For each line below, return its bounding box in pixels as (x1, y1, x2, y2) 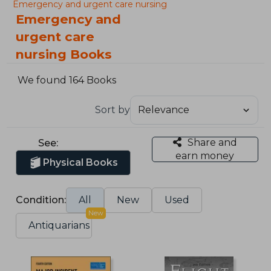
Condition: (16, 194, 67, 206)
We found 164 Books (18, 74, 117, 87)
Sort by (94, 103, 130, 116)
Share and (187, 136, 237, 148)
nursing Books (16, 47, 113, 62)
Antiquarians (28, 219, 90, 231)
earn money (175, 149, 235, 162)
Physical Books (43, 156, 119, 168)
